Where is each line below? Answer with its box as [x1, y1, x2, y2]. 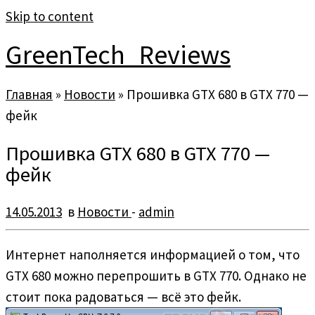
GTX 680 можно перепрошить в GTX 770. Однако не [6, 266, 307, 284]
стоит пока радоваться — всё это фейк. [6, 288, 241, 305]
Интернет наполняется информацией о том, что [6, 245, 300, 263]
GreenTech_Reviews [6, 38, 231, 72]
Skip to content [6, 8, 94, 25]
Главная [6, 85, 53, 103]
